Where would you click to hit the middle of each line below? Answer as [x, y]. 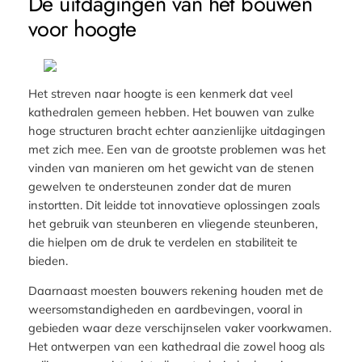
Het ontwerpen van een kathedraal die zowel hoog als [176, 347]
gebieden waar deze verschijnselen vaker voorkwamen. [179, 328]
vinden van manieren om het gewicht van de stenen [171, 167]
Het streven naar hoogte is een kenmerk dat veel [160, 93]
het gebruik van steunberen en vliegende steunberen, [173, 223]
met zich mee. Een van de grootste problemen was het [177, 149]
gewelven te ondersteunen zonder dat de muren [160, 186]
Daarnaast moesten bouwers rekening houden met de [175, 291]
